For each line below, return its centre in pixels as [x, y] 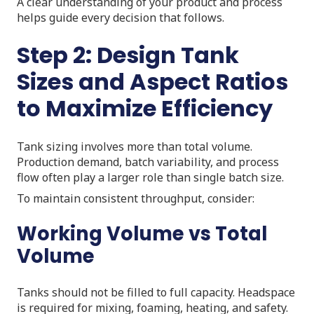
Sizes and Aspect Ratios [152, 81]
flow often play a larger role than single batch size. [150, 177]
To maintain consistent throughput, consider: [136, 198]
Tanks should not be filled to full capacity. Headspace [156, 292]
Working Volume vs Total [142, 233]
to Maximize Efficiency [145, 108]
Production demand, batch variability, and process [148, 162]
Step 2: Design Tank [128, 55]
